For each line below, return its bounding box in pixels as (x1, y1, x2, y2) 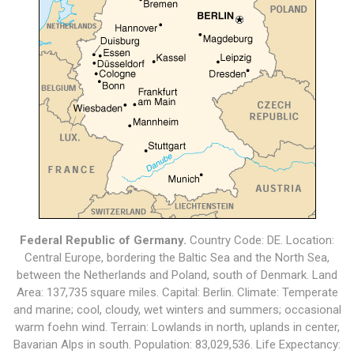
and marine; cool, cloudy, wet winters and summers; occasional (13, 303, 341, 317)
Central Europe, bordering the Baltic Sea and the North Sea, (24, 250, 330, 265)
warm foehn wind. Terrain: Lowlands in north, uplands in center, (14, 320, 340, 334)
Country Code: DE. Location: (186, 233, 334, 247)
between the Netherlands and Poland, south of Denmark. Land (17, 268, 337, 282)
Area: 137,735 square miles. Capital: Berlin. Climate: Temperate (16, 285, 338, 299)
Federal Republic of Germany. (20, 233, 186, 247)
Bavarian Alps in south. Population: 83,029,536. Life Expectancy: (13, 337, 341, 352)
